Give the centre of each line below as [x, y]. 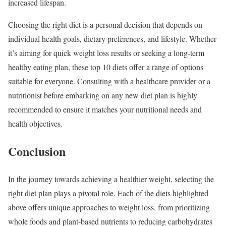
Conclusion [37, 151]
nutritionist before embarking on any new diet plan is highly [103, 95]
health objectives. [35, 124]
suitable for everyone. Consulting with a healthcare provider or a [109, 81]
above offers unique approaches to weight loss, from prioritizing [109, 207]
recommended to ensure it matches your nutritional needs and [105, 109]
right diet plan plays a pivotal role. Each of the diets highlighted [108, 193]
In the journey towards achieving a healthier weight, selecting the [111, 179]
